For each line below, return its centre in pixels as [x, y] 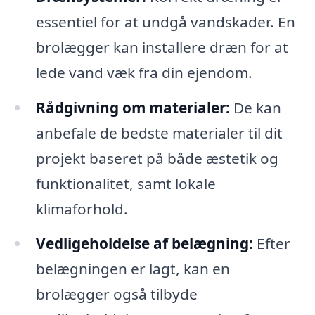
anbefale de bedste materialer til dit [159, 133]
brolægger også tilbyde [116, 294]
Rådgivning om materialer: [133, 107]
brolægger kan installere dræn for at [162, 47]
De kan [255, 107]
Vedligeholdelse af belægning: [144, 244]
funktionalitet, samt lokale [126, 183]
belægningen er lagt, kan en [133, 269]
